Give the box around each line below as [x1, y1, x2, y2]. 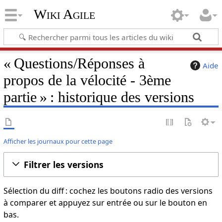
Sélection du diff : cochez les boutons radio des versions [3, 185, 213, 196]
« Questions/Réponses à [3, 55, 145, 72]
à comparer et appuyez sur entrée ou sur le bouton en [3, 197, 207, 208]
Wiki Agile [33, 6, 95, 22]
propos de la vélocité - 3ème [3, 71, 171, 89]
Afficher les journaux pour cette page [3, 136, 112, 146]
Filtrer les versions [23, 158, 104, 170]
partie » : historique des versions [3, 88, 194, 106]
